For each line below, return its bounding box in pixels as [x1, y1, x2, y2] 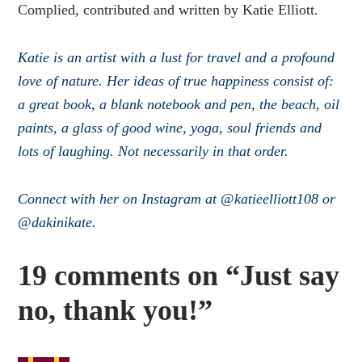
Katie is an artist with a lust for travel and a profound [18, 49, 335, 65]
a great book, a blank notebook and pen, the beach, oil [18, 96, 340, 112]
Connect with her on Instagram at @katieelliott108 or [18, 191, 336, 207]
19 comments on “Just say [18, 259, 340, 292]
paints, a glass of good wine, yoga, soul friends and [18, 120, 322, 136]
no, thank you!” [18, 294, 213, 326]
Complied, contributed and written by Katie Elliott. [18, 2, 319, 18]
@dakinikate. [18, 214, 97, 230]
